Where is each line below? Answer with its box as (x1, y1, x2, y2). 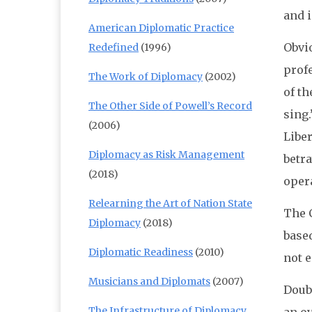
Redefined (88, 41, 139, 54)
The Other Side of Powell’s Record (88, 100, 252, 113)
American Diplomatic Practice (88, 22, 234, 35)
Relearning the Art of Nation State (88, 197, 252, 210)
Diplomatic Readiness (88, 246, 193, 259)
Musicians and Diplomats (88, 275, 210, 288)
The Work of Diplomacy (88, 70, 203, 84)
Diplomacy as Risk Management (88, 148, 244, 162)
